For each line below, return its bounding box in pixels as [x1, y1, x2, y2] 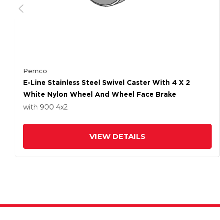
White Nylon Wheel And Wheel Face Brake [23, 90, 176, 98]
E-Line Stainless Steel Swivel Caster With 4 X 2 [23, 79, 190, 86]
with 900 [23, 103, 56, 111]
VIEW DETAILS [89, 132, 145, 141]
